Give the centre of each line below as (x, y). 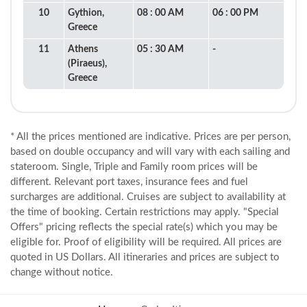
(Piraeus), (87, 64)
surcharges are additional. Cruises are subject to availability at (148, 197)
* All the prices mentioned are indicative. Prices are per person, (150, 137)
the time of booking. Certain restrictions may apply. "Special (145, 212)
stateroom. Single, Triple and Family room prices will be (134, 167)
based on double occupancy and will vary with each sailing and (150, 152)
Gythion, (86, 13)
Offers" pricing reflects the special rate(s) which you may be (144, 227)
